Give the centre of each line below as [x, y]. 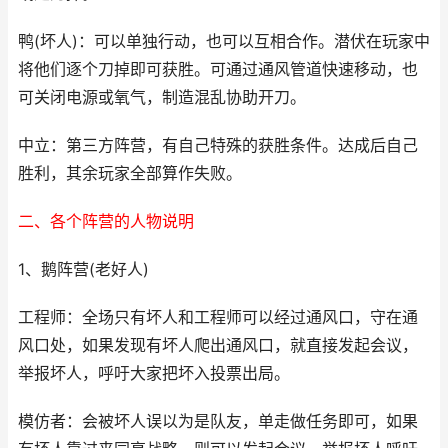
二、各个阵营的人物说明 [106, 221]
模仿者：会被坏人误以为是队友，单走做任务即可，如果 [218, 421]
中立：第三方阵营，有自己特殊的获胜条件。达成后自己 [218, 145]
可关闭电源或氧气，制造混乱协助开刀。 [162, 97]
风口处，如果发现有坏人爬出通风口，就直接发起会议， [218, 345]
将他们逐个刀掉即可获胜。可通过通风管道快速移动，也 [218, 69]
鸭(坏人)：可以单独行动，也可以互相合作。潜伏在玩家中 [224, 41]
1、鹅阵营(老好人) [83, 269]
